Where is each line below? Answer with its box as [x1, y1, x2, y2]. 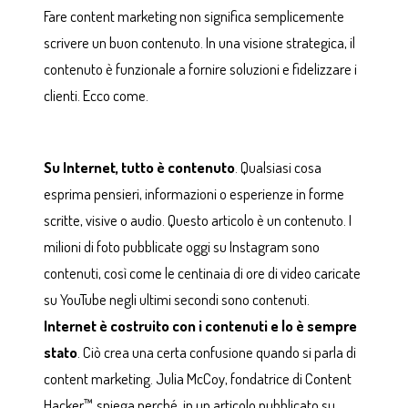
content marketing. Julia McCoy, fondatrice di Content [43, 369, 352, 389]
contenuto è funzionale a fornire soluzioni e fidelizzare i [43, 59, 357, 79]
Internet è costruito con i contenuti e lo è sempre [43, 316, 357, 336]
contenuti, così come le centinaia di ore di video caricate [43, 263, 361, 283]
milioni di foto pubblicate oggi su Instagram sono [43, 237, 320, 257]
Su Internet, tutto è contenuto [43, 158, 235, 178]
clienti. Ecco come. [43, 86, 148, 106]
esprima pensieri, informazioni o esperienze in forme [43, 184, 344, 204]
